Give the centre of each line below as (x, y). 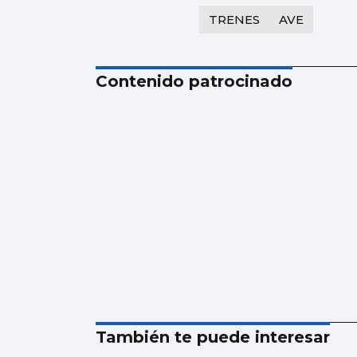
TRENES (234, 19)
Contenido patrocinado (194, 81)
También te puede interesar (213, 337)
